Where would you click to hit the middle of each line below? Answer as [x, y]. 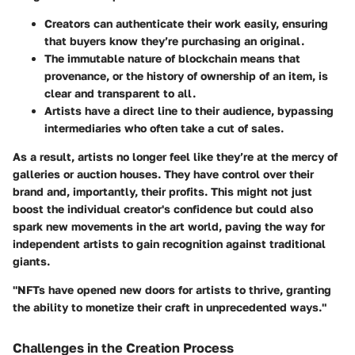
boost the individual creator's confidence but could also [163, 209]
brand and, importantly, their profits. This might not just [162, 192]
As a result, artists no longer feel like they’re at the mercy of [175, 157]
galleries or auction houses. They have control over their [163, 174]
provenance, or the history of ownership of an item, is [186, 76]
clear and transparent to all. [120, 94]
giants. [31, 261]
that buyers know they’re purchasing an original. [174, 41]
